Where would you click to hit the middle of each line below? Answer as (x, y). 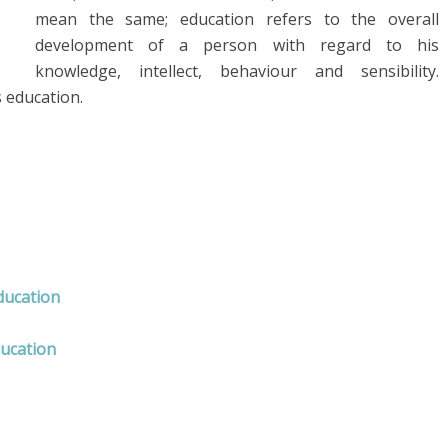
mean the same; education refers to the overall (237, 19)
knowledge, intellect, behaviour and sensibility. (237, 71)
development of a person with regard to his (237, 45)
